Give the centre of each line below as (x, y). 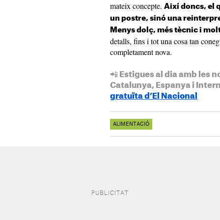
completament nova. (141, 52)
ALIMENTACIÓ (131, 124)
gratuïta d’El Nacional (154, 96)
